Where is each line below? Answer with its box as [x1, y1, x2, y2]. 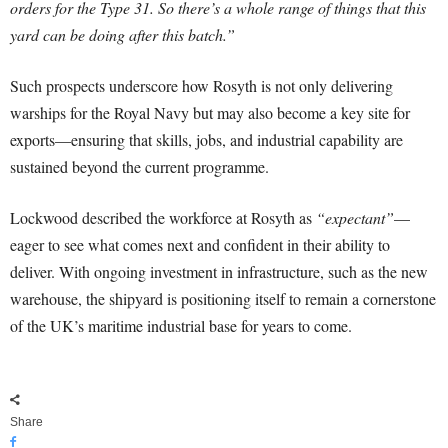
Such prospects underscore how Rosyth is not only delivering [10, 75, 393, 97]
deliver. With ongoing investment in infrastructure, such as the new [10, 261, 428, 283]
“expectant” [316, 207, 394, 229]
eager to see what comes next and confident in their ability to [10, 234, 390, 256]
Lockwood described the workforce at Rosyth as [10, 207, 316, 229]
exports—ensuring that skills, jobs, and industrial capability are [10, 129, 403, 151]
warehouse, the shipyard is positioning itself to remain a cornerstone [10, 288, 436, 310]
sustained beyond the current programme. [10, 156, 269, 178]
